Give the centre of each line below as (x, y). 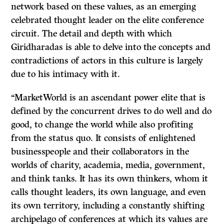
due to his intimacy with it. (66, 74)
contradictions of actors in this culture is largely (107, 61)
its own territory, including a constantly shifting (108, 206)
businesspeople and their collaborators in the (100, 152)
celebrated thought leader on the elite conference (108, 20)
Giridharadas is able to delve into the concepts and (111, 47)
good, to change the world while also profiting (102, 125)
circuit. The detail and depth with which (92, 34)
